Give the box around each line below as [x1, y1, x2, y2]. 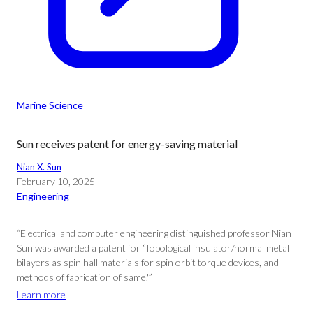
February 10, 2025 [17, 175, 95, 187]
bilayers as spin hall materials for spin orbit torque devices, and [17, 256, 279, 268]
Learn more [17, 289, 66, 300]
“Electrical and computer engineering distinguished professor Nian [17, 227, 291, 239]
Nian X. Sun [17, 161, 61, 173]
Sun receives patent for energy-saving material [17, 137, 238, 150]
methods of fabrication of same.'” [17, 271, 152, 283]
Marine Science [17, 99, 83, 111]
